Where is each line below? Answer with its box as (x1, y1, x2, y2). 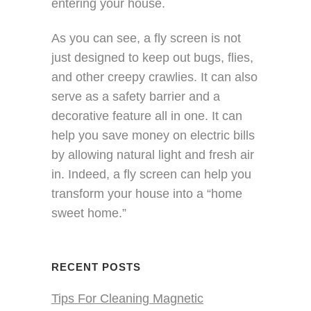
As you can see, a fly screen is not (51, 31, 241, 45)
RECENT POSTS (51, 261, 141, 273)
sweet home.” (51, 206, 126, 220)
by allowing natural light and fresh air (51, 148, 254, 162)
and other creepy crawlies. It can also (51, 70, 258, 84)
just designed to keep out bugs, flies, (51, 51, 253, 65)
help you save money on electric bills (51, 128, 255, 142)
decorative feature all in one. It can (51, 109, 242, 123)
